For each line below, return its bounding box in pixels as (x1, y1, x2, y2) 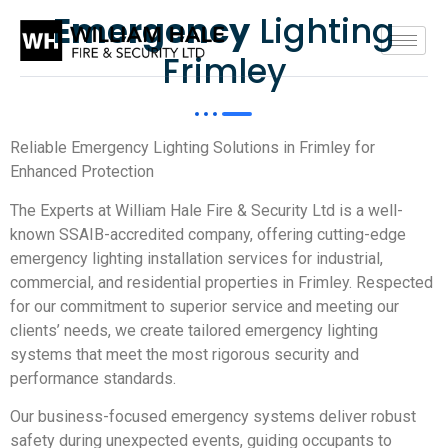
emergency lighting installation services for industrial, (10, 248, 383, 268)
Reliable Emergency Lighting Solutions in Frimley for (10, 138, 375, 158)
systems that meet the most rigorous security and (10, 344, 359, 364)
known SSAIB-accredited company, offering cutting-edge (10, 224, 406, 244)
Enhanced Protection (10, 162, 154, 182)
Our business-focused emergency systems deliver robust (10, 407, 416, 427)
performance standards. (10, 368, 176, 388)
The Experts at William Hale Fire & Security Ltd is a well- (10, 200, 403, 220)
